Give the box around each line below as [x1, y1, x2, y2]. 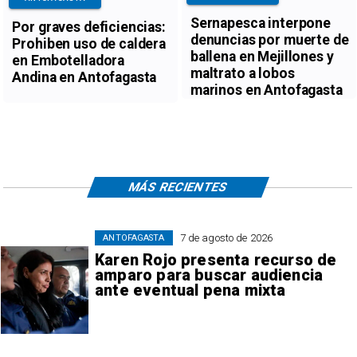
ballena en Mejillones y [190, 49, 334, 65]
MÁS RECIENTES [126, 179, 230, 194]
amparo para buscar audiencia [95, 266, 324, 285]
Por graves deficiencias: [12, 18, 166, 35]
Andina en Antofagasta [12, 69, 157, 85]
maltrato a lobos [190, 65, 295, 82]
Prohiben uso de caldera [12, 35, 167, 52]
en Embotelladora [12, 52, 125, 69]
